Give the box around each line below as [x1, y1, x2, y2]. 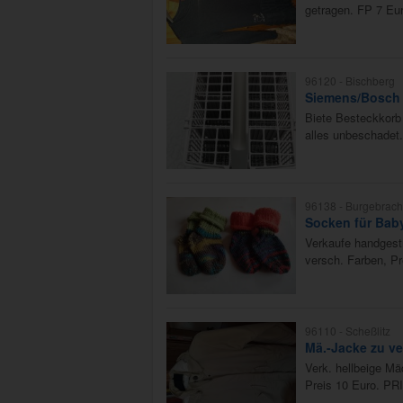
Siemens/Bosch [305, 88, 400, 107]
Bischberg [345, 73, 395, 89]
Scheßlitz [345, 323, 390, 339]
